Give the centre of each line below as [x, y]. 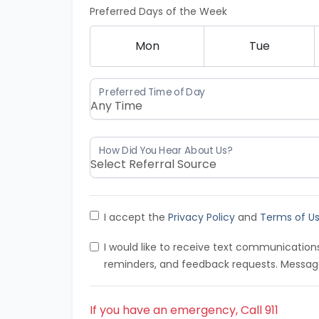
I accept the [136, 217]
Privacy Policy [202, 217]
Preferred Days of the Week [158, 11]
